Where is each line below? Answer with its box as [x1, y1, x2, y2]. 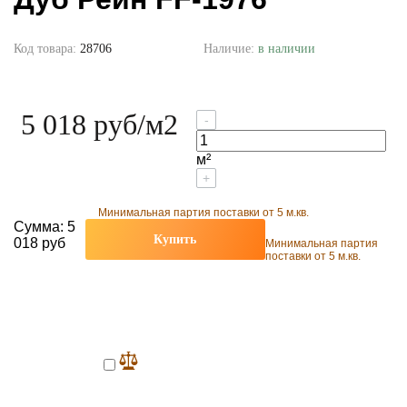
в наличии [258, 42, 315, 56]
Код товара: [14, 42, 80, 56]
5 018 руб [21, 108, 137, 142]
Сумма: [14, 219, 67, 235]
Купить [154, 233, 197, 247]
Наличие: [203, 42, 258, 56]
